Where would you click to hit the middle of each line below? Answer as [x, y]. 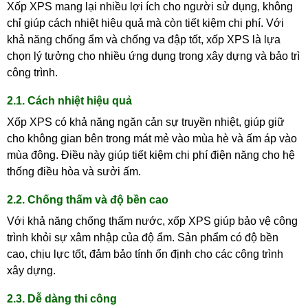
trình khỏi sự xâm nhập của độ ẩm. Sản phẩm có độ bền [143, 237]
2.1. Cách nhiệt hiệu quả [69, 100]
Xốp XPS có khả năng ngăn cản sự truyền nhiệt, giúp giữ [146, 122]
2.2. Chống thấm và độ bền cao [88, 199]
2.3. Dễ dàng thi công [62, 298]
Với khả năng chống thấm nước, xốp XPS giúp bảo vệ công [152, 221]
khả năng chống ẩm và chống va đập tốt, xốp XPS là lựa [144, 39]
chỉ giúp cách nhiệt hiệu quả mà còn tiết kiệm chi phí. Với [145, 23]
